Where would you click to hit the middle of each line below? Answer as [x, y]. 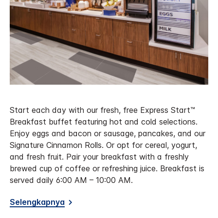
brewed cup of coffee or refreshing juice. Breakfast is [107, 169]
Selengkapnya [37, 202]
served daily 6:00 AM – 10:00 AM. [71, 180]
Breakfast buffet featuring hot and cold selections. [104, 122]
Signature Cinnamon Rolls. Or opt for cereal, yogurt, [103, 145]
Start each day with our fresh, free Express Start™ [102, 110]
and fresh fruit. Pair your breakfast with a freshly [99, 157]
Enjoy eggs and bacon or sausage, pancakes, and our [108, 134]
